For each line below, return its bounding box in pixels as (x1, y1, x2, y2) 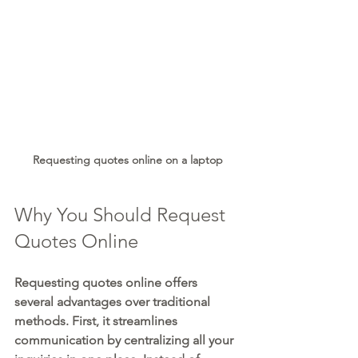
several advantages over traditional (14, 294, 213, 310)
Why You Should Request (14, 203, 230, 227)
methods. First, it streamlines (14, 313, 181, 329)
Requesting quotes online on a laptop (33, 153, 223, 168)
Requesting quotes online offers (14, 275, 201, 291)
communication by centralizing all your (14, 332, 237, 348)
